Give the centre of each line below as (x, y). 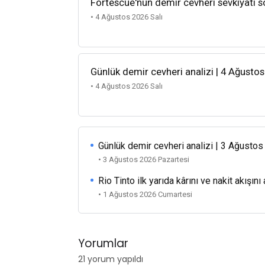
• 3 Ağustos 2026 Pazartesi (144, 159)
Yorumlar (103, 243)
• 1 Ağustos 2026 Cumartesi (146, 194)
